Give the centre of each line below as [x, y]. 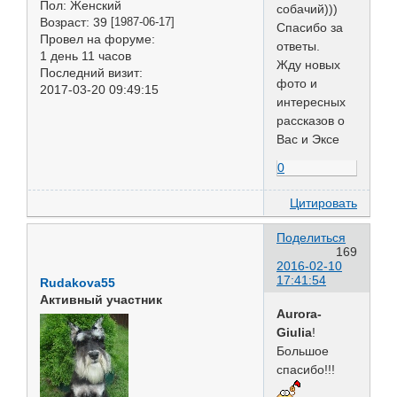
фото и [297, 83]
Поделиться [311, 238]
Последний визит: [91, 73]
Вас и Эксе [308, 139]
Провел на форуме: [97, 39]
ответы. [298, 46]
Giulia [294, 333]
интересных [311, 101]
